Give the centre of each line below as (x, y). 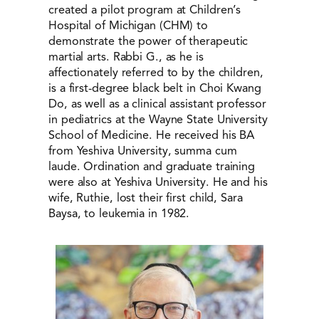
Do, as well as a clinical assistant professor (157, 104)
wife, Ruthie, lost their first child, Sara (146, 198)
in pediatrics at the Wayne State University (158, 120)
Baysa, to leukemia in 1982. (119, 214)
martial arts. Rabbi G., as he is (126, 57)
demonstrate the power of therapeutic (148, 41)
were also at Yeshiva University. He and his (158, 182)
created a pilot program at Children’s (145, 10)
